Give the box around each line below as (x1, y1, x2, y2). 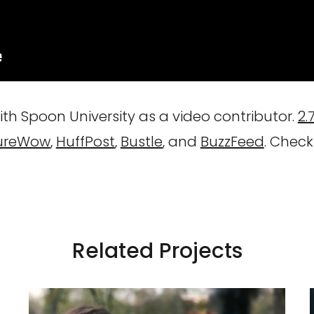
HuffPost (55, 132, 115, 152)
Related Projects (71, 236, 243, 266)
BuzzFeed (200, 132, 264, 152)
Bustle (120, 132, 163, 152)
